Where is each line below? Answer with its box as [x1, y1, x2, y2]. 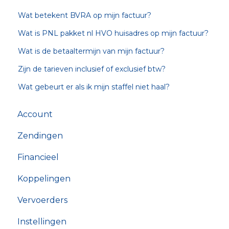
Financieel [17, 152, 59, 162]
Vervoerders [17, 195, 67, 205]
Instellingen [17, 216, 66, 226]
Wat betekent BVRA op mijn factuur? [18, 11, 152, 20]
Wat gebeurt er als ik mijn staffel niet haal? [18, 82, 170, 92]
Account [17, 109, 53, 119]
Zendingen [17, 130, 63, 141]
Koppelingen [17, 173, 71, 184]
